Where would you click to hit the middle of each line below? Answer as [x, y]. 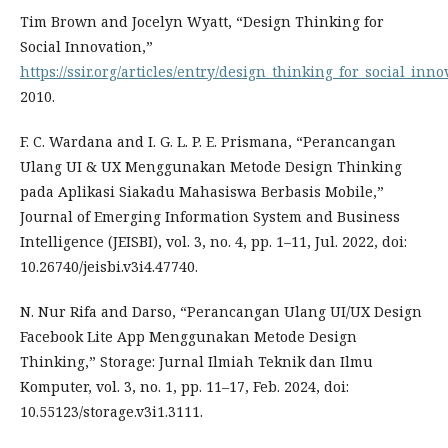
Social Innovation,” [86, 47]
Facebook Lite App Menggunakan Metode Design [188, 337]
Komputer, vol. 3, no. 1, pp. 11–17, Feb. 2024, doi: [184, 387]
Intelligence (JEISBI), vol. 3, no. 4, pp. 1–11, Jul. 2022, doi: [213, 242]
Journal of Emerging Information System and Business [210, 217]
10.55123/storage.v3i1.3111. [111, 412]
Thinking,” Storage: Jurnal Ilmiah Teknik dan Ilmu [196, 362]
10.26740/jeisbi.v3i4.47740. [109, 267]
